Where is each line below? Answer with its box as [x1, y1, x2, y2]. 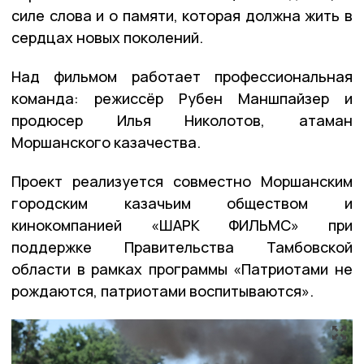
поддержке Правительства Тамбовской [11, 236, 353, 257]
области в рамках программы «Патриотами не [11, 258, 353, 279]
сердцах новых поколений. [11, 27, 203, 47]
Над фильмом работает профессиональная [11, 66, 353, 86]
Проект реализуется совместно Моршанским [11, 171, 353, 191]
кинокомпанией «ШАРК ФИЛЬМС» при [11, 214, 353, 235]
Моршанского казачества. [11, 132, 201, 152]
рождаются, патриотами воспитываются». [11, 280, 314, 301]
